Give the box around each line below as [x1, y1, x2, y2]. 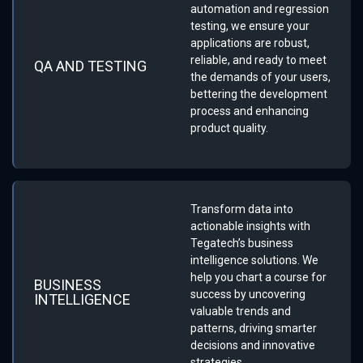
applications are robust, [190, 36, 310, 50]
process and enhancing [190, 105, 309, 118]
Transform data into [190, 203, 293, 216]
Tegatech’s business [190, 237, 293, 250]
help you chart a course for [190, 271, 327, 284]
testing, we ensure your [190, 19, 310, 33]
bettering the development [190, 88, 327, 101]
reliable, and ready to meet [190, 53, 327, 67]
